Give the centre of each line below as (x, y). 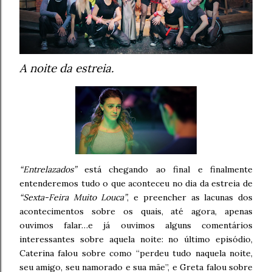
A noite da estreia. (67, 68)
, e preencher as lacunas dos (190, 198)
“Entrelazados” (48, 170)
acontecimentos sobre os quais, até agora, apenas (136, 212)
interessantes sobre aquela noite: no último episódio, (136, 240)
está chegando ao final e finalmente (165, 170)
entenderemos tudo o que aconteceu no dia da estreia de (136, 184)
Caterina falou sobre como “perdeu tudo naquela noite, (136, 253)
